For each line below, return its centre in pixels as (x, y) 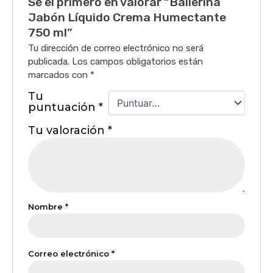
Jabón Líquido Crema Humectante (127, 17)
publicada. (49, 61)
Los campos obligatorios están (138, 61)
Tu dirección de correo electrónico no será (116, 48)
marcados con (59, 75)
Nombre (47, 206)
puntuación (64, 107)
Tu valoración (68, 130)
